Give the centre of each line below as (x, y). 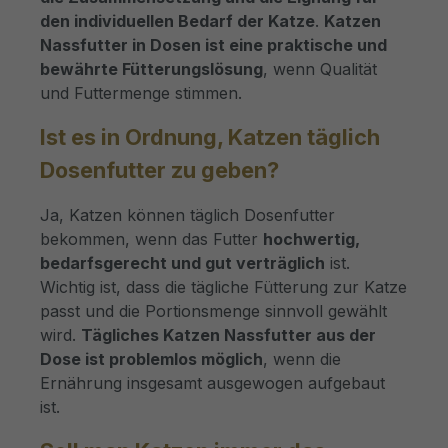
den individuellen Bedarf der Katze (177, 20)
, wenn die (302, 358)
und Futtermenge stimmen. (141, 92)
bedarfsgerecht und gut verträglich (182, 262)
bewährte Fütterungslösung (151, 68)
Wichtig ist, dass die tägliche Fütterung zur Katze (223, 286)
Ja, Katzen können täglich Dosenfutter (187, 214)
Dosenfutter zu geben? (159, 169)
